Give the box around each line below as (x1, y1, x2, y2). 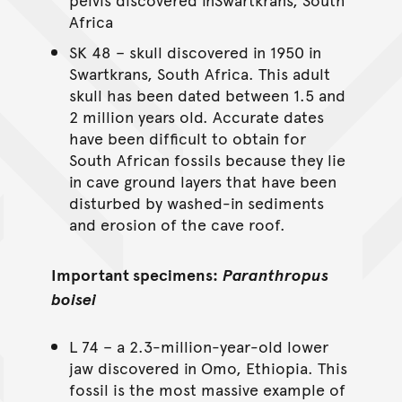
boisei (50, 286, 96, 310)
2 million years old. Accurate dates (68, 104, 324, 127)
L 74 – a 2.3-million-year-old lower (68, 334, 328, 357)
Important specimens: (50, 262, 218, 285)
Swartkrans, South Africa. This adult (68, 61, 330, 84)
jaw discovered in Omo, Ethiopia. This (68, 355, 347, 379)
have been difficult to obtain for (68, 126, 306, 149)
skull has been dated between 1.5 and (68, 83, 345, 106)
